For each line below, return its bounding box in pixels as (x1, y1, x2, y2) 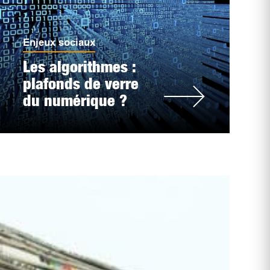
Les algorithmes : (22, 57, 136, 76)
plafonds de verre (22, 74, 139, 93)
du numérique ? (22, 91, 127, 110)
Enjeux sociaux (22, 37, 95, 48)
